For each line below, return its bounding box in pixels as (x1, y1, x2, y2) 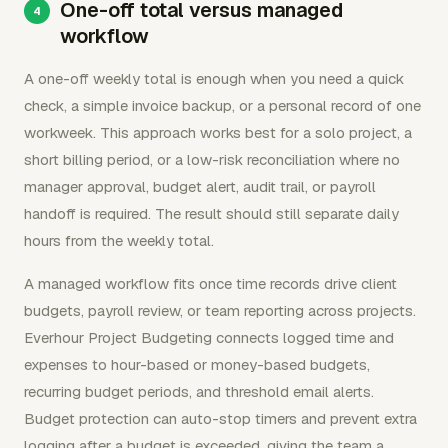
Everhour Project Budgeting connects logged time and (24, 327, 394, 347)
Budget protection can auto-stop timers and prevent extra (24, 408, 417, 428)
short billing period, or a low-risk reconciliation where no (24, 149, 400, 169)
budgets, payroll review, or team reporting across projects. (24, 300, 416, 320)
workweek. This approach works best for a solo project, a (24, 122, 412, 142)
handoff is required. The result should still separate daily (24, 203, 399, 223)
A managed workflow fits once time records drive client (24, 273, 397, 293)
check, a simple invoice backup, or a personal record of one (24, 95, 421, 115)
